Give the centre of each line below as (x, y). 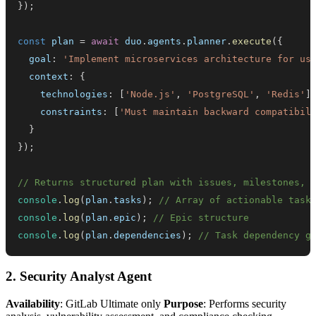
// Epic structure (201, 218)
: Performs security (245, 304)
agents (165, 42)
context (43, 77)
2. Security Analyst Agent (79, 276)
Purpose (183, 304)
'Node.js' (151, 95)
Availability (33, 304)
